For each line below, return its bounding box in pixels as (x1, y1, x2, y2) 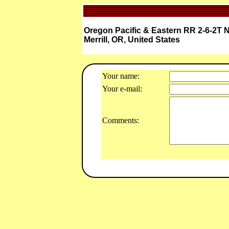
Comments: (102, 116, 139, 125)
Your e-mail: (102, 84, 142, 93)
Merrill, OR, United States (83, 35, 180, 44)
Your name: (102, 72, 140, 80)
